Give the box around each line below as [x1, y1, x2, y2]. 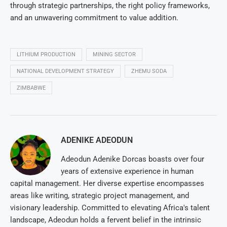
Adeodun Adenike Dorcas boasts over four [61, 155, 204, 164]
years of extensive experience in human [61, 167, 194, 176]
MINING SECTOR [93, 51, 136, 58]
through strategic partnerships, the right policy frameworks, [10, 1, 210, 11]
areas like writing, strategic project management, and [10, 191, 189, 201]
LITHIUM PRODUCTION [17, 51, 75, 58]
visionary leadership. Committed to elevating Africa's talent [10, 203, 210, 213]
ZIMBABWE [17, 85, 46, 92]
